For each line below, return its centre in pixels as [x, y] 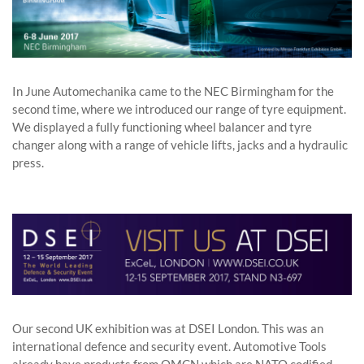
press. [28, 162]
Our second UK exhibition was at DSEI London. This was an [168, 329]
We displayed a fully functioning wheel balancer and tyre [162, 126]
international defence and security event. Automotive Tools [169, 347]
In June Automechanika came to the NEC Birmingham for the [173, 91]
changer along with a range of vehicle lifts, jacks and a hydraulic [180, 144]
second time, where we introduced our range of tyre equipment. [179, 108]
